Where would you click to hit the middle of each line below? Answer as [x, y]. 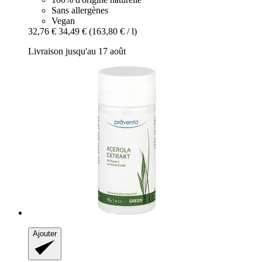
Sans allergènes [80, 10]
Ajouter [45, 233]
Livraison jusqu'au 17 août [77, 51]
